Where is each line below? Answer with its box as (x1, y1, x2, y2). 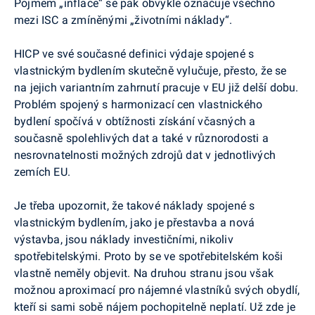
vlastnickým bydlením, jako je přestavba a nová (14, 215, 255, 229)
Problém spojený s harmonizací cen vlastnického (14, 97, 263, 111)
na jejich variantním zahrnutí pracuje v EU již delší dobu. (14, 80, 299, 94)
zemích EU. (14, 165, 70, 179)
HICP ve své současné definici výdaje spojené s (14, 46, 255, 60)
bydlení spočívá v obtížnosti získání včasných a (14, 114, 256, 128)
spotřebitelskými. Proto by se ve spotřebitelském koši (14, 249, 283, 263)
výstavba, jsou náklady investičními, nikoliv (14, 232, 233, 246)
